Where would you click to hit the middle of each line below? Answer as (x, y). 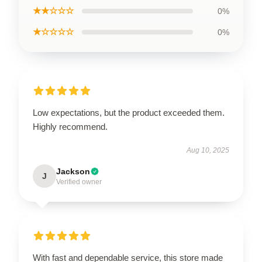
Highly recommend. (70, 127)
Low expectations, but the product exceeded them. (129, 113)
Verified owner (79, 182)
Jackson (73, 171)
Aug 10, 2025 (208, 150)
